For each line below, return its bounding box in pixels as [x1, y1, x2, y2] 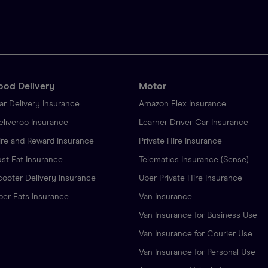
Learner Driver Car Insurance [139, 118, 248, 127]
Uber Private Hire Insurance [139, 174, 242, 183]
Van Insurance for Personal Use [139, 248, 255, 257]
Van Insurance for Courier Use [139, 230, 252, 239]
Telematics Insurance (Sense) [139, 156, 249, 165]
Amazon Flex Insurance [139, 100, 226, 109]
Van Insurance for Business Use [139, 211, 257, 220]
